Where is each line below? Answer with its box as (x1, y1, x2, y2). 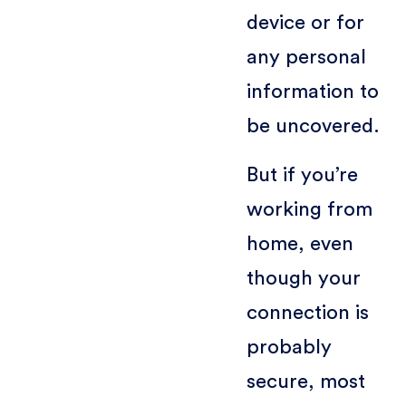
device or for (246, 12, 364, 33)
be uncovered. (246, 115, 380, 136)
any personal (246, 46, 366, 67)
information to (246, 81, 379, 101)
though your (246, 267, 361, 288)
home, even (246, 233, 353, 254)
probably (246, 336, 332, 357)
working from (246, 198, 372, 219)
